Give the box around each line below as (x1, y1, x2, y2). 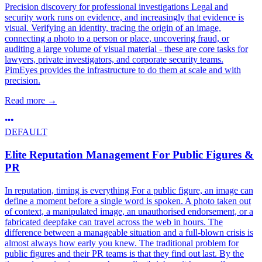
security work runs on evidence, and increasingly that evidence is (5, 12, 244, 23)
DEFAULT (5, 127, 47, 137)
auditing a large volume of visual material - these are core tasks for (5, 44, 248, 54)
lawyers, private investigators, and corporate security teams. (5, 54, 223, 65)
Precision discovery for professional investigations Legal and (5, 2, 228, 12)
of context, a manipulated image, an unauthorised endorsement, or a (5, 206, 253, 216)
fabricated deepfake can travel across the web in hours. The (5, 216, 223, 227)
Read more (5, 95, 45, 106)
